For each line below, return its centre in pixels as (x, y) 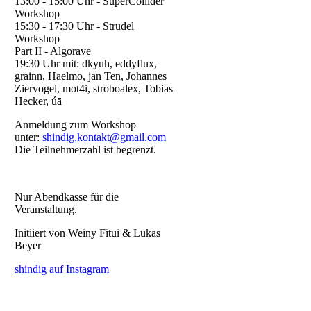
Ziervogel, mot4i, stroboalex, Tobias (94, 88)
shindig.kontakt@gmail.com (104, 137)
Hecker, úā (38, 101)
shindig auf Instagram (62, 269)
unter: (28, 137)
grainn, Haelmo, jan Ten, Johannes (91, 76)
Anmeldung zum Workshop (75, 124)
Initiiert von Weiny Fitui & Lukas (87, 233)
